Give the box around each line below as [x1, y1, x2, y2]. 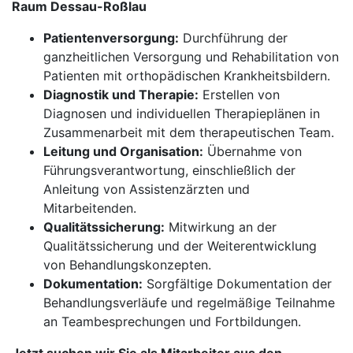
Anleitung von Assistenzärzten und [43, 181, 250, 197]
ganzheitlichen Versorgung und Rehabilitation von [43, 49, 339, 65]
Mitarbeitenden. [43, 200, 136, 216]
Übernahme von [203, 143, 302, 159]
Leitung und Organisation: [43, 143, 203, 159]
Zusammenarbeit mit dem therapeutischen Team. [43, 124, 334, 140]
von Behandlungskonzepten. [43, 257, 211, 273]
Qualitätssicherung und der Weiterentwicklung [43, 238, 317, 254]
